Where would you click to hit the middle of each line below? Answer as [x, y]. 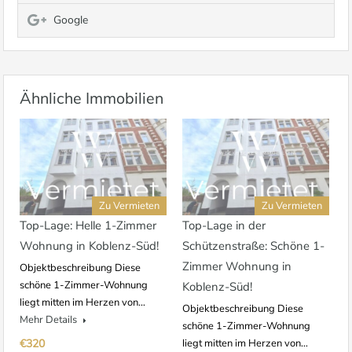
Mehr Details [49, 320]
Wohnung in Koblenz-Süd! [89, 246]
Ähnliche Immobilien [92, 98]
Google [71, 20]
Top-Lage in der [224, 226]
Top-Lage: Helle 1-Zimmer [88, 226]
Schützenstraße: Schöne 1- [253, 246]
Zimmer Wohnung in [237, 267]
